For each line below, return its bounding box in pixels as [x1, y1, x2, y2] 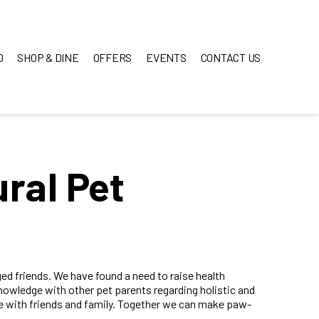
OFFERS [93, 50, 132, 64]
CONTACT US [200, 50, 261, 64]
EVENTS [146, 50, 187, 64]
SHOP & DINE [17, 50, 79, 64]
